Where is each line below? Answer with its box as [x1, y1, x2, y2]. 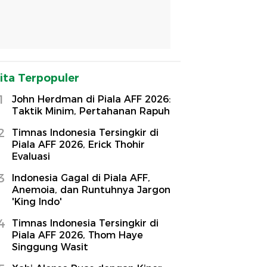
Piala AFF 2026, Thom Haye [12, 229, 143, 241]
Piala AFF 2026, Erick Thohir [12, 138, 145, 150]
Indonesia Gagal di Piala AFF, [12, 172, 150, 184]
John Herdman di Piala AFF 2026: [12, 93, 171, 105]
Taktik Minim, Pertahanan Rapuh [12, 105, 170, 117]
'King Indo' [12, 195, 62, 207]
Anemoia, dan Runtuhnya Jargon [12, 184, 170, 195]
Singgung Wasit [12, 241, 88, 253]
